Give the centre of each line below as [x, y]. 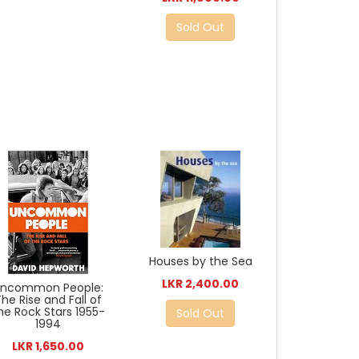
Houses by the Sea [200, 261]
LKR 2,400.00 [201, 283]
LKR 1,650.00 [48, 346]
